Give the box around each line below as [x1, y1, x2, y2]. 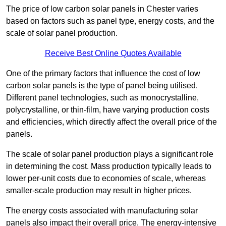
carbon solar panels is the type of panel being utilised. [6, 81, 198, 90]
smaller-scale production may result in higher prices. [6, 186, 192, 195]
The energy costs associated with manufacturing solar [6, 206, 198, 215]
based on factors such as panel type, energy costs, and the [6, 17, 214, 26]
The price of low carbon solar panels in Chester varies [6, 5, 198, 14]
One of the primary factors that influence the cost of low [6, 69, 200, 78]
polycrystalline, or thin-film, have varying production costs [6, 105, 209, 115]
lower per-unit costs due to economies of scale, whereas [6, 174, 206, 183]
